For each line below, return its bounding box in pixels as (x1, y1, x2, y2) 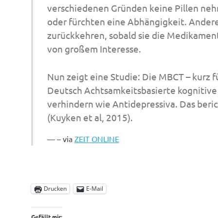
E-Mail (86, 184, 103, 193)
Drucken (44, 184, 67, 193)
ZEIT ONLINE (74, 133, 119, 144)
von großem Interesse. (47, 43, 141, 55)
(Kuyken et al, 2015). (47, 111, 133, 123)
